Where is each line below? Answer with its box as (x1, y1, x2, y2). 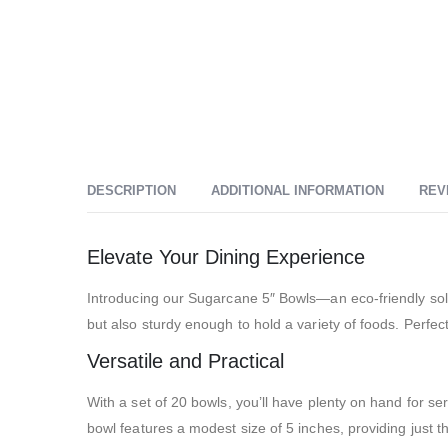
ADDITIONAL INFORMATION (211, 183, 384, 199)
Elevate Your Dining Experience (87, 246, 365, 269)
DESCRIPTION (87, 183, 176, 199)
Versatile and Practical (87, 350, 284, 373)
